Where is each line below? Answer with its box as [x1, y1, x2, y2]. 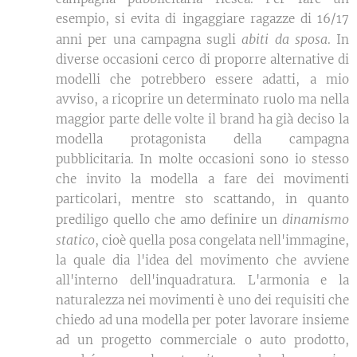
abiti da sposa [241, 30, 328, 47]
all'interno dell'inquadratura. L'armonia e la [56, 272, 349, 288]
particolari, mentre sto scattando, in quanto [56, 190, 349, 206]
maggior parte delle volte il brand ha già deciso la [56, 111, 349, 127]
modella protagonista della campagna [56, 131, 349, 147]
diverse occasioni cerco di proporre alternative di [56, 51, 349, 67]
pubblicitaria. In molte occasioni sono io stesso [56, 151, 349, 167]
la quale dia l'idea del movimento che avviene [56, 252, 349, 268]
